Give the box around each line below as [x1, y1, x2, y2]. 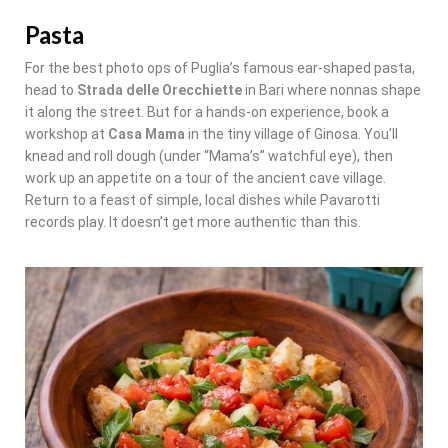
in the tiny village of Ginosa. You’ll [185, 126, 398, 143]
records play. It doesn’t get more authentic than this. [25, 214, 361, 231]
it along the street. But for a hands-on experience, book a [25, 104, 389, 121]
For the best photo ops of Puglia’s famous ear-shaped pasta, [25, 60, 415, 77]
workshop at [25, 126, 108, 143]
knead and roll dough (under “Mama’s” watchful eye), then [25, 148, 393, 165]
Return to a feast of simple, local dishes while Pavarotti [25, 192, 380, 209]
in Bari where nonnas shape [242, 82, 421, 99]
